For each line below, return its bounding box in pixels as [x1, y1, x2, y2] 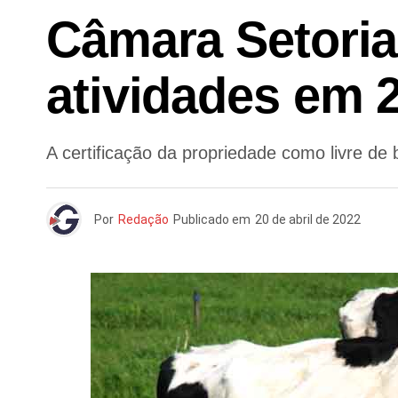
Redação [118, 212, 169, 227]
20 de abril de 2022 [255, 212, 361, 227]
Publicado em [173, 212, 251, 227]
